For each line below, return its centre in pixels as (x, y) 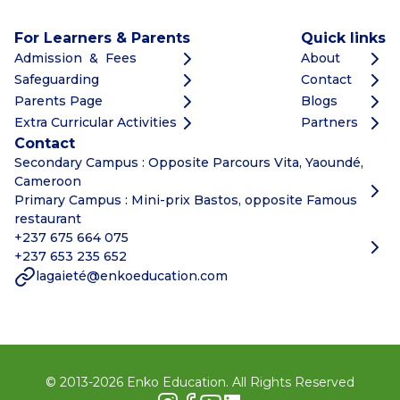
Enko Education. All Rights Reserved (239, 382)
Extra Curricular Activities (96, 123)
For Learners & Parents (102, 37)
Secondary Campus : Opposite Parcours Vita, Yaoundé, (189, 162)
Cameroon (48, 181)
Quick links (343, 37)
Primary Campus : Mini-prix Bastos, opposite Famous (186, 200)
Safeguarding (57, 80)
